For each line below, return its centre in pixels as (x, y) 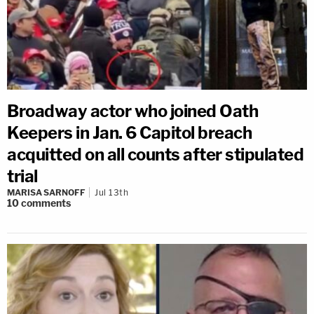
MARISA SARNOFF (46, 193)
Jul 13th (111, 193)
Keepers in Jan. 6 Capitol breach (129, 133)
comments (46, 203)
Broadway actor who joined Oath (132, 111)
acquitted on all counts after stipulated (155, 155)
